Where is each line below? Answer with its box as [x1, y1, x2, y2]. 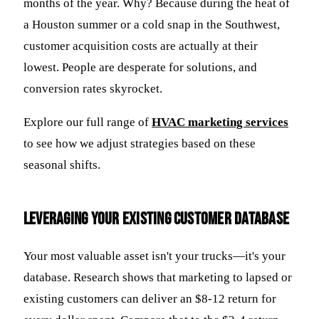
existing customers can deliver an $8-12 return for [23, 291, 276, 305]
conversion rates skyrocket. [23, 82, 162, 96]
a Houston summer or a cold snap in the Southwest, [23, 18, 280, 32]
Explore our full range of [23, 115, 152, 129]
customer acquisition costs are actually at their [23, 39, 258, 53]
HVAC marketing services [152, 115, 288, 129]
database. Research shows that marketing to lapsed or [23, 270, 292, 284]
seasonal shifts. [23, 157, 100, 172]
